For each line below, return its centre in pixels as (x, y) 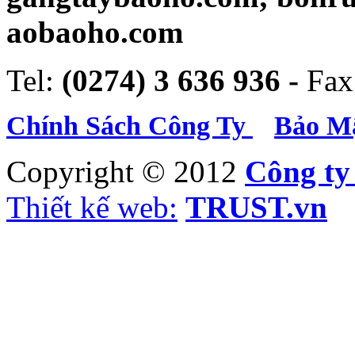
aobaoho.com (95, 32)
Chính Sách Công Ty (130, 126)
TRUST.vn (256, 208)
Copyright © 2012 (126, 172)
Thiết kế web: (92, 208)
